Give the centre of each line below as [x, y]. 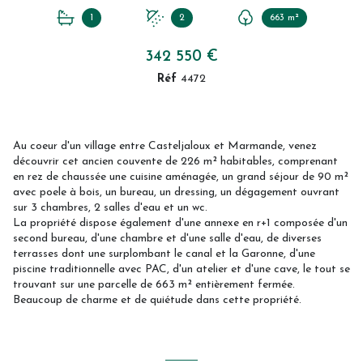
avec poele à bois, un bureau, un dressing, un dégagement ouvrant [176, 193]
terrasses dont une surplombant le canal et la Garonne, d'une [164, 254]
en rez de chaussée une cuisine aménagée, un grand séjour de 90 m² [181, 177]
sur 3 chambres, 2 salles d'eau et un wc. [110, 208]
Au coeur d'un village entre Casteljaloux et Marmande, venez [165, 147]
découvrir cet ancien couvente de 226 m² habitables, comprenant [175, 162]
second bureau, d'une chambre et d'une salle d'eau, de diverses [167, 239]
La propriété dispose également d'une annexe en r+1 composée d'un [180, 224]
